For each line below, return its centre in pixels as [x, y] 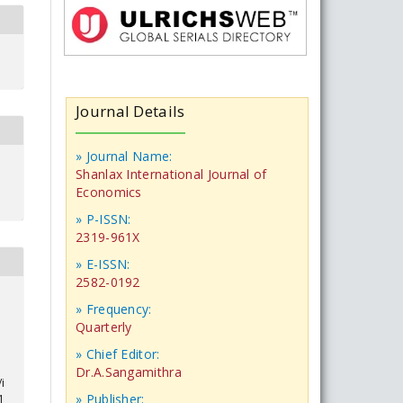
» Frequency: [114, 309]
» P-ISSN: [103, 219]
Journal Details [130, 111]
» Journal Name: [124, 156]
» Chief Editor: [120, 354]
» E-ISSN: [103, 264]
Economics [109, 192]
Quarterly [104, 327]
